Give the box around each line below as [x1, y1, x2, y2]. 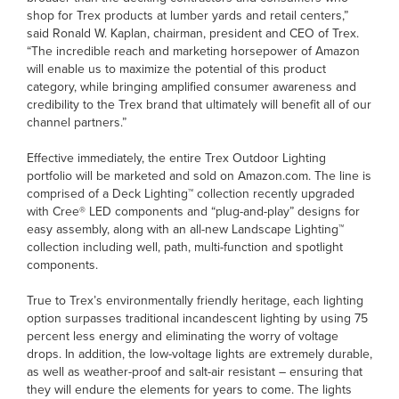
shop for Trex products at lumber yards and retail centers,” [27, 5, 348, 24]
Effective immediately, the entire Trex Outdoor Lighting [27, 148, 326, 167]
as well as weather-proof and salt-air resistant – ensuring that [27, 362, 362, 380]
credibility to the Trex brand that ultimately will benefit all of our [27, 94, 371, 113]
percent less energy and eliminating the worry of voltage [27, 326, 338, 345]
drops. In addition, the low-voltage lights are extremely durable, [27, 344, 372, 362]
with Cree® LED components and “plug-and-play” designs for [27, 201, 360, 220]
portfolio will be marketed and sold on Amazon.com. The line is [27, 166, 371, 184]
